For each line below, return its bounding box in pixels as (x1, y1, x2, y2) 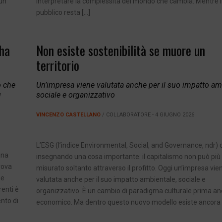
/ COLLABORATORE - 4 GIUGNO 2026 (100, 111, 194, 118)
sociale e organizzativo (36, 90, 115, 100)
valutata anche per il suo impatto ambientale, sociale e (36, 175, 206, 184)
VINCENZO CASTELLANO (36, 111, 101, 118)
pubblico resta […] (36, 8, 90, 17)
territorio (36, 55, 79, 75)
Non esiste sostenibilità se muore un (36, 41, 205, 60)
